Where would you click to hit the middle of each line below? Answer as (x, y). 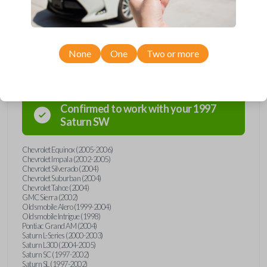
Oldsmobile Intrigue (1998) (61, 216)
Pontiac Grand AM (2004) (60, 226)
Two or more (173, 53)
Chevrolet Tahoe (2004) (55, 187)
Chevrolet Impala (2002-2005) (66, 159)
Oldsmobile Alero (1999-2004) (66, 207)
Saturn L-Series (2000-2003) (63, 235)
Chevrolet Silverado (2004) (60, 168)
